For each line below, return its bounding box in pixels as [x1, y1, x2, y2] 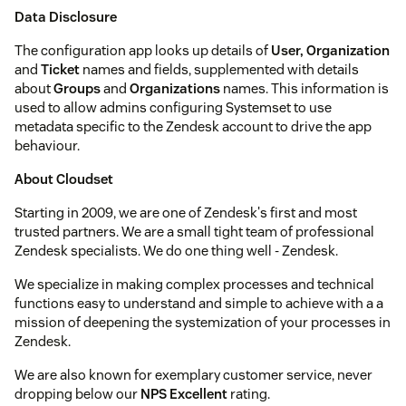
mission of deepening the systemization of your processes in [14, 313, 391, 331]
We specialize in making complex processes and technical [14, 275, 374, 293]
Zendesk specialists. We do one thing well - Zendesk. [14, 241, 338, 259]
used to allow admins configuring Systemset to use [14, 98, 332, 116]
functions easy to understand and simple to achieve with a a [14, 294, 383, 312]
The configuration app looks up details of [14, 41, 271, 59]
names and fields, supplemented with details [80, 60, 359, 78]
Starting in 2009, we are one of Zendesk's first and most [14, 203, 357, 221]
